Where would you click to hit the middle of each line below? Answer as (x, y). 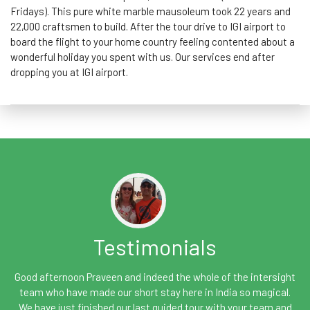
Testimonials (155, 247)
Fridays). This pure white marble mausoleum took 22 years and (151, 11)
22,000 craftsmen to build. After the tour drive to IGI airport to (148, 27)
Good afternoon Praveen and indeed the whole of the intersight (155, 277)
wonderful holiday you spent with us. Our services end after (143, 57)
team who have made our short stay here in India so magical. (155, 292)
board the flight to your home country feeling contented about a (153, 42)
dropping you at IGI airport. (69, 72)
